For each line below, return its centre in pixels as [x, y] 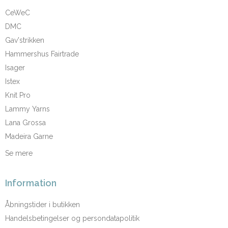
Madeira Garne [29, 136]
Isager [15, 67]
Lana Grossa [25, 122]
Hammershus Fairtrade [42, 54]
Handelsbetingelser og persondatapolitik [72, 219]
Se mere [19, 153]
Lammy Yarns [27, 109]
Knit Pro [18, 95]
